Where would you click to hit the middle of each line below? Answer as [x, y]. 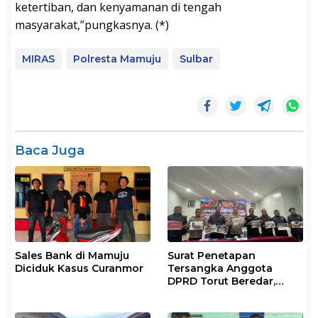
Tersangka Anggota [220, 268]
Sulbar [196, 59]
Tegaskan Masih [210, 307]
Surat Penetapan [212, 256]
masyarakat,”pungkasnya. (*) [92, 25]
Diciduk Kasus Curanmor [79, 268]
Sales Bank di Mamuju [72, 256]
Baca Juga [50, 151]
